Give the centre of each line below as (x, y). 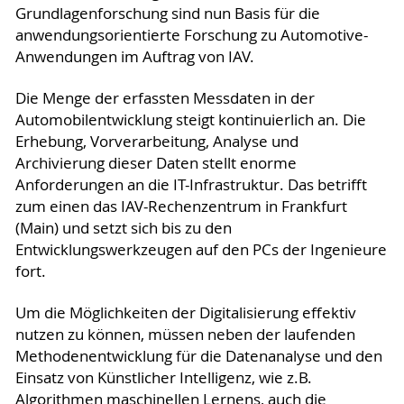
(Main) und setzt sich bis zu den (123, 228)
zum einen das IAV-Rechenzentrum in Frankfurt (181, 206)
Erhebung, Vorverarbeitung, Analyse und (156, 141)
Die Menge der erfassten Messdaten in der (165, 98)
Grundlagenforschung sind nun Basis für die (167, 13)
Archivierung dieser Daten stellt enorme (156, 163)
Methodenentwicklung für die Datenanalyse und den (198, 356)
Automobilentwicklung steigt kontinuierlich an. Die (190, 119)
